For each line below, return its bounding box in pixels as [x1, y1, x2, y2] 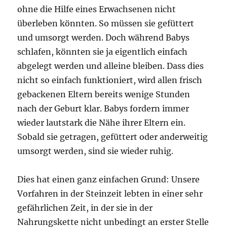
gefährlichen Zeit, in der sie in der [17, 203, 153, 213]
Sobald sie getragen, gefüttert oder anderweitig [17, 132, 208, 142]
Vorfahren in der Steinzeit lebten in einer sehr [17, 188, 203, 199]
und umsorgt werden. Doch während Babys [17, 32, 190, 43]
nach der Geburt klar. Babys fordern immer [17, 103, 190, 113]
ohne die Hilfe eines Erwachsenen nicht [17, 4, 176, 14]
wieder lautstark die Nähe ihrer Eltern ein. [17, 118, 186, 128]
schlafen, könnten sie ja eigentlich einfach [17, 47, 188, 57]
